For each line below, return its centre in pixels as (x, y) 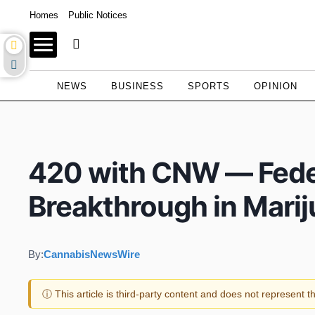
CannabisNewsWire (92, 254)
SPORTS (208, 86)
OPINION (275, 86)
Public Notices (98, 15)
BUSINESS (137, 86)
